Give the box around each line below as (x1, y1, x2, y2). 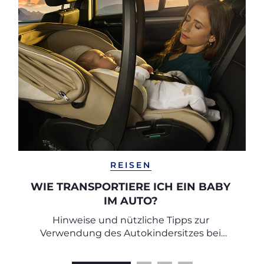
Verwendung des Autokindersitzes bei (40, 227, 221, 239)
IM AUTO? (103, 194, 158, 207)
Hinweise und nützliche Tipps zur (52, 214, 209, 226)
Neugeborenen (94, 240, 167, 252)
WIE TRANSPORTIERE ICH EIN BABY (31, 180, 230, 193)
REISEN (110, 160, 151, 170)
